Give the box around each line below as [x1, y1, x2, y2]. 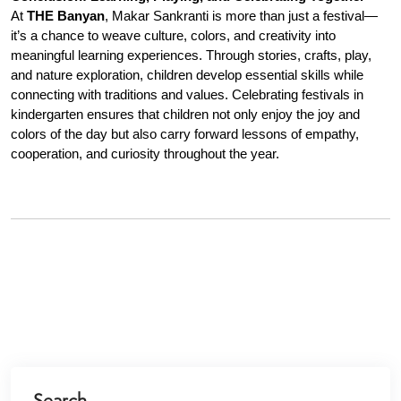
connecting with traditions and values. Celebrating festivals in [11, 88, 363, 102]
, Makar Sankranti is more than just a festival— [105, 9, 378, 23]
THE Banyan [27, 9, 105, 23]
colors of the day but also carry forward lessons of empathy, [11, 127, 359, 141]
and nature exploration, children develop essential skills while [11, 68, 363, 82]
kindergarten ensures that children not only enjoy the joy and [11, 107, 360, 122]
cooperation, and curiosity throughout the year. [11, 147, 279, 161]
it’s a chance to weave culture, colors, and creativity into [11, 29, 336, 43]
